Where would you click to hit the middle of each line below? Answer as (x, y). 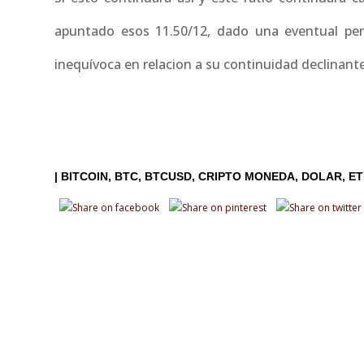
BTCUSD (169, 176)
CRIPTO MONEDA (247, 176)
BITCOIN (85, 176)
